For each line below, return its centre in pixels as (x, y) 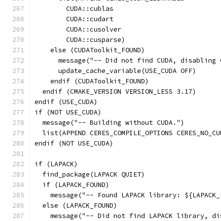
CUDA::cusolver (78, 29)
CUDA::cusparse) (80, 40)
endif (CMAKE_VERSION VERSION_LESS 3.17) (115, 92)
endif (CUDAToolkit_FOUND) (92, 81)
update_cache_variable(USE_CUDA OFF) (115, 71)
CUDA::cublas (74, 9)
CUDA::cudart (74, 19)
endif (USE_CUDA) (66, 102)
